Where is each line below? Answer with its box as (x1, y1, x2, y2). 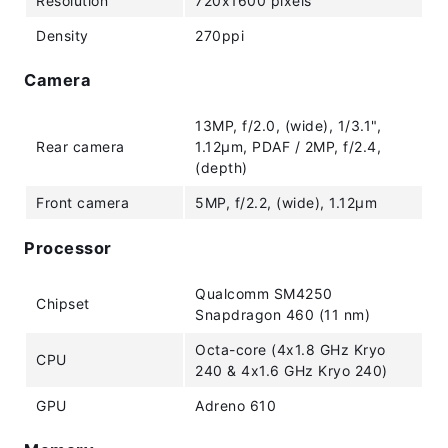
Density (36, 26, 89, 44)
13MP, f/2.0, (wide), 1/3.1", (195, 117, 381, 135)
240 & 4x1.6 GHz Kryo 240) (195, 362, 388, 379)
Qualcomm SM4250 (195, 285, 333, 302)
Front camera (36, 194, 129, 212)
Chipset (36, 295, 90, 312)
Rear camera (36, 138, 125, 156)
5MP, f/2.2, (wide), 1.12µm (195, 194, 377, 212)
